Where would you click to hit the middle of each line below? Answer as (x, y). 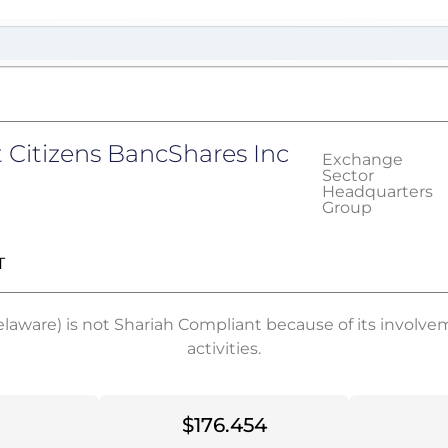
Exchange (362, 159)
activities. (224, 348)
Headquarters (377, 191)
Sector (347, 175)
